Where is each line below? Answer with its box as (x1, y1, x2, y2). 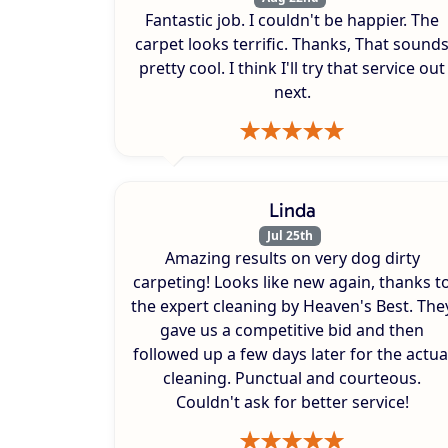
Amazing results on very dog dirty (164, 247, 420, 270)
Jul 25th (267, 227, 313, 245)
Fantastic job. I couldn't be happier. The (145, 9, 439, 32)
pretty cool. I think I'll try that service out (139, 57, 445, 80)
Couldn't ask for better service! (175, 391, 409, 414)
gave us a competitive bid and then (160, 319, 424, 342)
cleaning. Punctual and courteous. (163, 367, 421, 390)
